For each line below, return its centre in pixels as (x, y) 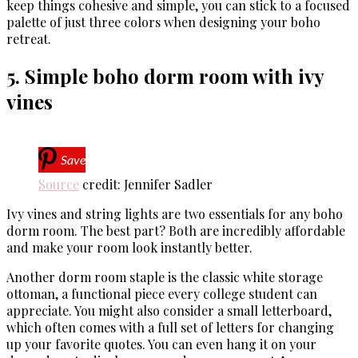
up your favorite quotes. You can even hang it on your (161, 344)
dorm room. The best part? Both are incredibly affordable (176, 230)
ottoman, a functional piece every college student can (162, 293)
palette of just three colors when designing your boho (163, 22)
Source (59, 184)
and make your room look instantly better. (129, 247)
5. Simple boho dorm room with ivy (165, 76)
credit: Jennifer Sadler (146, 184)
